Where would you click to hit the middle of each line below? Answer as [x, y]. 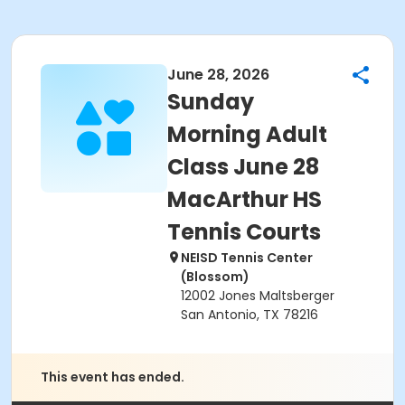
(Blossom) [215, 277]
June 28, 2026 [218, 75]
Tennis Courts [244, 232]
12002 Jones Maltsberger [258, 296]
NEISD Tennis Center [247, 258]
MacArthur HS [245, 199]
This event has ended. [113, 377]
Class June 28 [243, 167]
